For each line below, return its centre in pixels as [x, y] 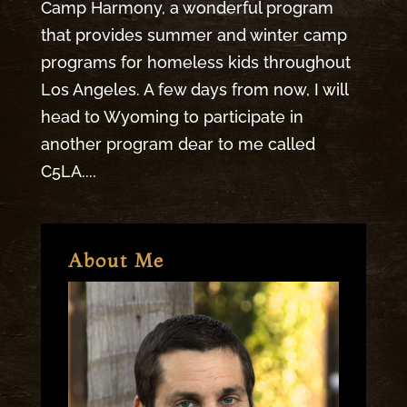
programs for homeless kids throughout [195, 62]
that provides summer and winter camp [194, 35]
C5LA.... [68, 171]
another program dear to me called [178, 144]
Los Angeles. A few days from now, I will [194, 89]
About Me [116, 259]
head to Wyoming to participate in [172, 116]
